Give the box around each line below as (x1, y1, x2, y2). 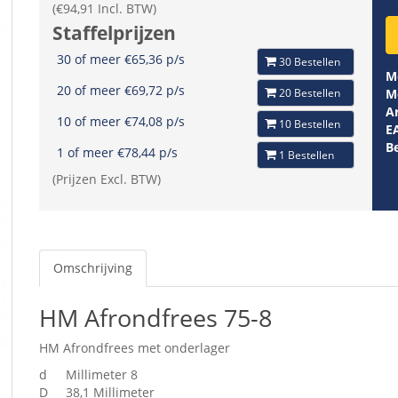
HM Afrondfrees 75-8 (39, 300, 272, 334)
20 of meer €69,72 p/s (57, 81, 185, 99)
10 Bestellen (279, 115, 340, 131)
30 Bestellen (279, 53, 340, 69)
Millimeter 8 (66, 365, 138, 383)
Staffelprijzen (52, 20, 176, 45)
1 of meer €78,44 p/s (57, 143, 178, 161)
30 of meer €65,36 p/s (57, 50, 185, 68)
